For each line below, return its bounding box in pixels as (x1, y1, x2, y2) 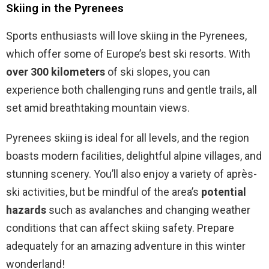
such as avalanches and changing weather (46, 204, 250, 217)
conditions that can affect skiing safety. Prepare (6, 222, 234, 235)
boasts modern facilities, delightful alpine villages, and (6, 150, 262, 163)
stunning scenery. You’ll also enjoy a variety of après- (6, 168, 257, 181)
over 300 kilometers (6, 65, 105, 79)
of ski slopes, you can (105, 65, 210, 79)
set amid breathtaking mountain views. (6, 101, 190, 115)
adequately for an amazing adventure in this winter (6, 240, 246, 253)
